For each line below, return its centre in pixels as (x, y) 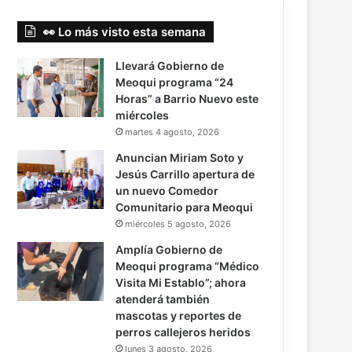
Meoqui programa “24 (175, 82)
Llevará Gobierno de (170, 66)
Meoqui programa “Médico (188, 266)
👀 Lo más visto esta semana (125, 32)
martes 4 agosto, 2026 (172, 132)
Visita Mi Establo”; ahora (181, 283)
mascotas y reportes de (179, 316)
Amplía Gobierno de (169, 250)
